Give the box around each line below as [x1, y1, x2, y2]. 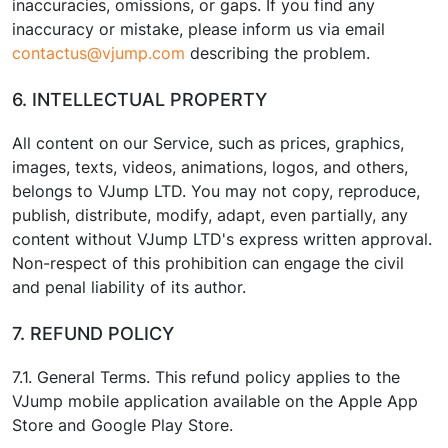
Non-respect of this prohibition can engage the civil [12, 253, 404, 273]
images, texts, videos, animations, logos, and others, [12, 157, 408, 177]
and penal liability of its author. [12, 277, 246, 297]
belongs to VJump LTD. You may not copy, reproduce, [12, 181, 420, 201]
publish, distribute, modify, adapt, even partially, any [12, 205, 408, 225]
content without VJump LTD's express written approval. [12, 229, 432, 249]
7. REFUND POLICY [12, 323, 174, 344]
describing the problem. [185, 43, 370, 63]
